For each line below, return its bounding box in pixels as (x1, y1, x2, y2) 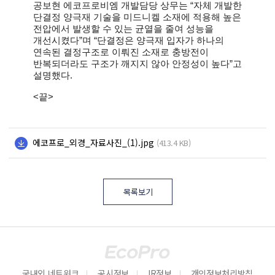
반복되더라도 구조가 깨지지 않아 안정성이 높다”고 (33, 58, 242, 69)
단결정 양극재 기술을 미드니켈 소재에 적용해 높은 (33, 12, 241, 22)
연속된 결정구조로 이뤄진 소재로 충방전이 (33, 47, 209, 57)
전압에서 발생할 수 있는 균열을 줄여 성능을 (33, 23, 214, 34)
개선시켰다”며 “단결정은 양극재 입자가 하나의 (33, 35, 224, 45)
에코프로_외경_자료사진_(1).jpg (33, 136, 154, 149)
